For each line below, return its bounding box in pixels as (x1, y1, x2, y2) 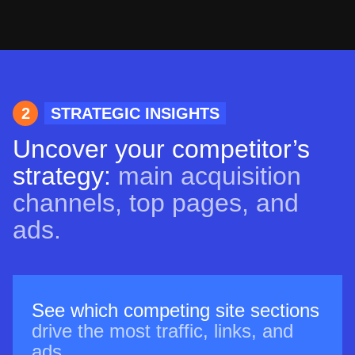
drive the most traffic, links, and (32, 320, 293, 342)
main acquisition (111, 162, 301, 191)
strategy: (13, 162, 111, 191)
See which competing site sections (32, 300, 319, 322)
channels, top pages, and (13, 189, 299, 218)
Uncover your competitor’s (13, 135, 310, 164)
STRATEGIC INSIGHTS (51, 105, 219, 123)
